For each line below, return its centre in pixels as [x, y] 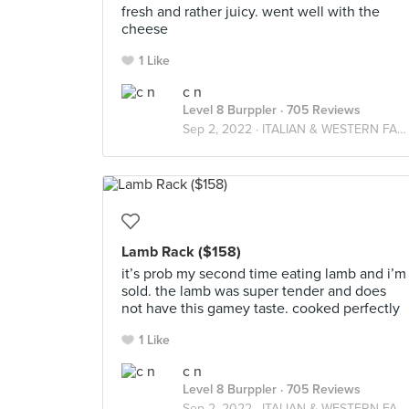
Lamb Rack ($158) [181, 252]
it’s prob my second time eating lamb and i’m [264, 274]
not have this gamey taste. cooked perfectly [261, 309]
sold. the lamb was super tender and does [254, 291]
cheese [145, 29]
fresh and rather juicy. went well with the [251, 12]
